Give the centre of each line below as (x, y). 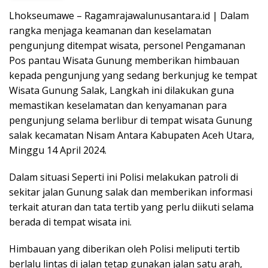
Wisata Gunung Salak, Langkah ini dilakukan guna (121, 90)
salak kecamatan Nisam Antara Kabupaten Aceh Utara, (132, 135)
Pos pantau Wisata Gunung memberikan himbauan (124, 60)
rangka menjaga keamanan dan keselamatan (110, 30)
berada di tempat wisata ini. (70, 222)
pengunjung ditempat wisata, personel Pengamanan (127, 45)
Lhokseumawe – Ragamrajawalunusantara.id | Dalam (129, 15)
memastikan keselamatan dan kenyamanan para (118, 105)
